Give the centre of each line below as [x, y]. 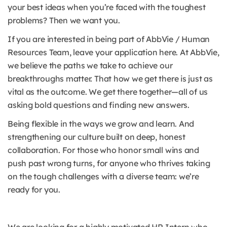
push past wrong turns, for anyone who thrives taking [109, 163]
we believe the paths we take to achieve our [90, 66]
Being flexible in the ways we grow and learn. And [101, 124]
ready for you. [34, 190]
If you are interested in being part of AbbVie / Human [109, 39]
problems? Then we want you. [64, 21]
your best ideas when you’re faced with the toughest [107, 7]
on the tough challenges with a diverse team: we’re [103, 177]
